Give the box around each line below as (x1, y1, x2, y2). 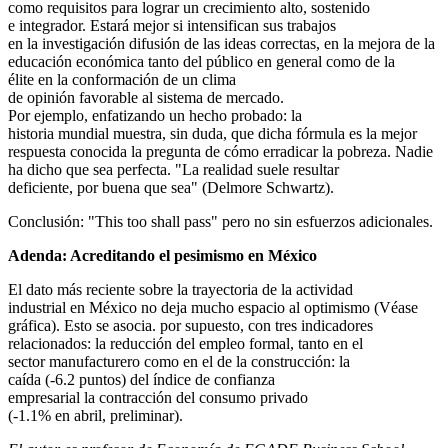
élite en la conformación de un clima (8, 71, 236, 89)
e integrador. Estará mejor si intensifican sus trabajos (8, 17, 336, 35)
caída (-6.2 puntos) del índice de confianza (8, 371, 275, 389)
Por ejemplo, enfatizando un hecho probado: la (8, 107, 302, 125)
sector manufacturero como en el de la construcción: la (8, 353, 350, 371)
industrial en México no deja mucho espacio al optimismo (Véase (8, 299, 418, 317)
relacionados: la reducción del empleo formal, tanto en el (8, 335, 363, 353)
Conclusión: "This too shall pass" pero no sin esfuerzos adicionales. (8, 213, 433, 231)
